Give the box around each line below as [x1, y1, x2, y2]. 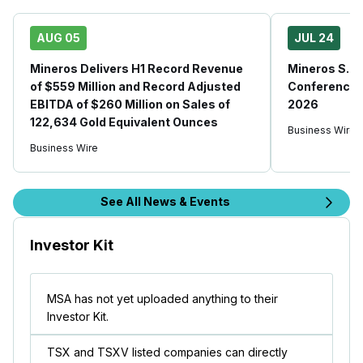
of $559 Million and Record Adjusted [30, 79, 241, 93]
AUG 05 [36, 30, 80, 45]
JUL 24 [294, 30, 334, 45]
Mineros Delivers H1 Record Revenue [30, 61, 243, 75]
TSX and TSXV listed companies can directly [47, 344, 288, 359]
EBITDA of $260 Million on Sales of [30, 96, 230, 111]
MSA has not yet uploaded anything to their [47, 291, 278, 305]
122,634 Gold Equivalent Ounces [30, 114, 218, 129]
